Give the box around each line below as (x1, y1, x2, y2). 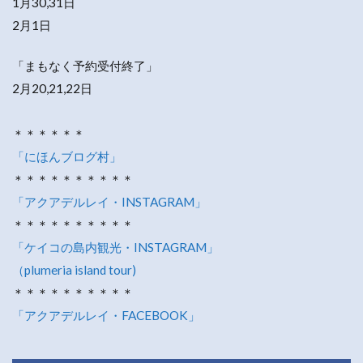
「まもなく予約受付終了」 (12, 58, 158, 74)
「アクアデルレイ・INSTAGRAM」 (12, 194, 207, 210)
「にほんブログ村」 (12, 149, 122, 164)
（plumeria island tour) (12, 263, 136, 278)
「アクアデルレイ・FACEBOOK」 (12, 308, 200, 323)
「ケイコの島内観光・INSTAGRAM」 (12, 240, 219, 255)
